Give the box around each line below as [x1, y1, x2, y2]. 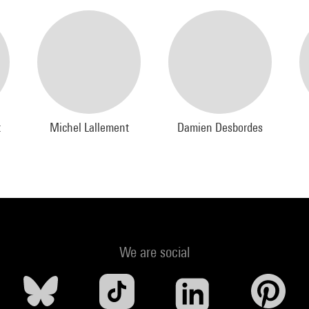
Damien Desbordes [177, 120, 263, 134]
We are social [119, 243, 190, 261]
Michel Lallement [49, 120, 129, 134]
